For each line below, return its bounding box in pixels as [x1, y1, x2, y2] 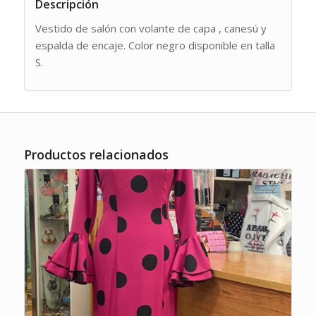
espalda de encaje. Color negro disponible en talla [35, 38, 275, 53]
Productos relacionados [23, 145, 169, 163]
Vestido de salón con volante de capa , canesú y [35, 21, 267, 36]
